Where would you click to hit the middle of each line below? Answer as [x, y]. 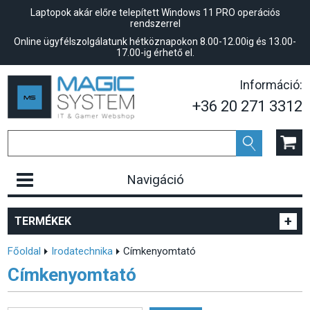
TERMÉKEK [43, 221]
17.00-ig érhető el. [155, 53]
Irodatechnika [82, 252]
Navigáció [155, 180]
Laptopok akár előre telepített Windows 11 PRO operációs [155, 12]
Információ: [271, 85]
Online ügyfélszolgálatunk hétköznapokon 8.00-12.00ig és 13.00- [155, 42]
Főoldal [25, 252]
